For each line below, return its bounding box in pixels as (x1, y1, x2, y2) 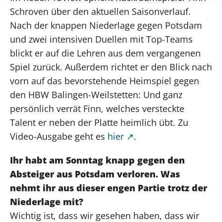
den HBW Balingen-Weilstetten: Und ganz (10, 88, 182, 101)
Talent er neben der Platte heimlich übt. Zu (10, 116, 188, 128)
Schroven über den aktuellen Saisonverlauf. (10, 5, 191, 17)
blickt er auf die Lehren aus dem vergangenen (10, 47, 201, 59)
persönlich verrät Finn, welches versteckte (10, 102, 184, 114)
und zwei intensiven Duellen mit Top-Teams (10, 33, 193, 45)
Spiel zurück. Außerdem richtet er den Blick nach (10, 60, 212, 73)
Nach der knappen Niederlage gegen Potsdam (10, 19, 202, 31)
